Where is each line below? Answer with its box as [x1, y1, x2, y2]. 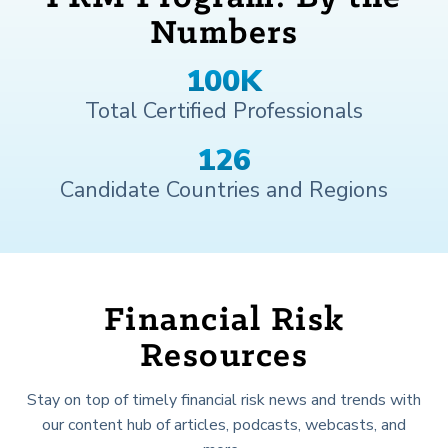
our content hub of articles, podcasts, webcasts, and [42, 413, 406, 436]
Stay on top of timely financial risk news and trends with [27, 388, 421, 411]
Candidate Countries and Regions [60, 174, 388, 205]
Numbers [149, 16, 299, 53]
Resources [139, 338, 309, 375]
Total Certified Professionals [85, 95, 363, 126]
